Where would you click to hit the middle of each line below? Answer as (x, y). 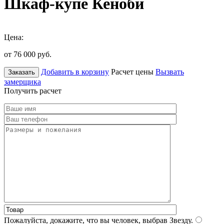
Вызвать (170, 71)
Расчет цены (132, 71)
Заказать (21, 72)
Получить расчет (33, 90)
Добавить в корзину (75, 71)
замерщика (22, 81)
